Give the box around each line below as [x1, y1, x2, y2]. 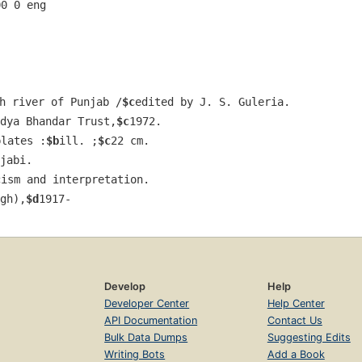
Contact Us [267, 314, 322, 326]
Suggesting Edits [267, 330, 351, 343]
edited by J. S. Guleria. [135, 95, 290, 108]
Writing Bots [104, 347, 166, 360]
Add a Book [267, 347, 325, 360]
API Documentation [104, 314, 198, 326]
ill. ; [59, 133, 98, 147]
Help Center [267, 297, 325, 309]
